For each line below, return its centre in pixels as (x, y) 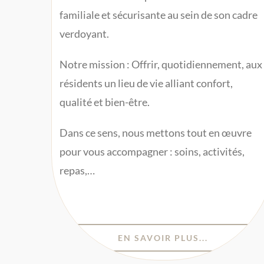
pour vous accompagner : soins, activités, (152, 151)
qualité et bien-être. (105, 102)
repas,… (77, 170)
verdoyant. (85, 33)
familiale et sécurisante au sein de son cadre (159, 14)
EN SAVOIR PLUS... (163, 238)
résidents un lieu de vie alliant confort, (146, 83)
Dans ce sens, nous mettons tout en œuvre (156, 132)
